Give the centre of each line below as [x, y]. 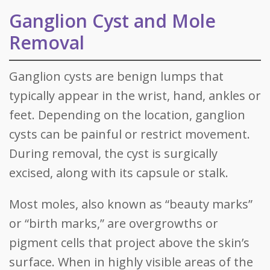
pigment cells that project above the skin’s [129, 243]
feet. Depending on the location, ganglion [127, 115]
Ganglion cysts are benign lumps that [116, 76]
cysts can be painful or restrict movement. [130, 134]
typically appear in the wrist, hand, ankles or [135, 96]
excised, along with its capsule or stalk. [119, 173]
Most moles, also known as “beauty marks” [131, 204]
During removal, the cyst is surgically [113, 153]
